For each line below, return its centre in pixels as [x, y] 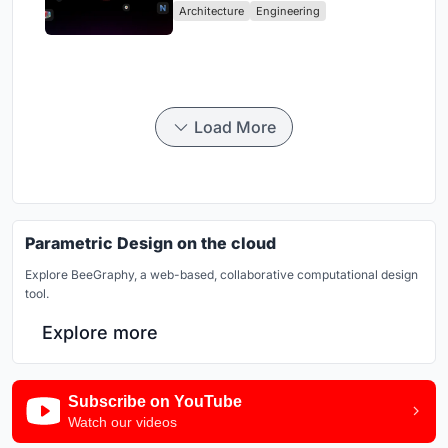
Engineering [288, 10]
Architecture [211, 10]
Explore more [100, 332]
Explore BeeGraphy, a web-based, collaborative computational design [221, 274]
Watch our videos [122, 421]
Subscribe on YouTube [155, 401]
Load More [235, 126]
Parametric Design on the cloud [150, 242]
